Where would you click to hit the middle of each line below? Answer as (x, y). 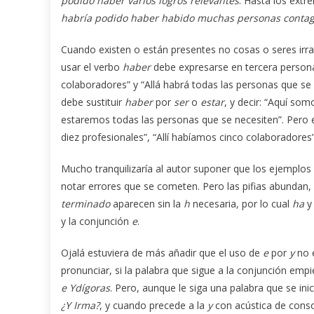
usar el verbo (92, 67)
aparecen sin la (147, 203)
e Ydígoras (86, 287)
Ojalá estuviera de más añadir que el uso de (162, 252)
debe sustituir (93, 102)
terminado (86, 203)
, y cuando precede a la (153, 305)
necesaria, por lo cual (241, 203)
